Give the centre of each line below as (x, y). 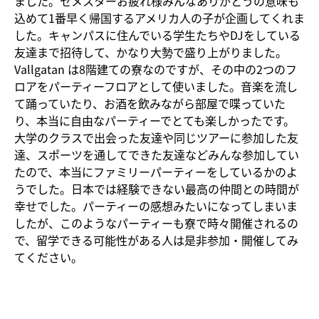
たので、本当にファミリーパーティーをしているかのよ (156, 171)
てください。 (48, 257)
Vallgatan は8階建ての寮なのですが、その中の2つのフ (156, 69)
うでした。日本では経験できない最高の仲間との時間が (157, 188)
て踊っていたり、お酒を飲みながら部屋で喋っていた (150, 103)
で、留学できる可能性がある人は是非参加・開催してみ (156, 240)
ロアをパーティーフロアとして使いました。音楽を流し (156, 86)
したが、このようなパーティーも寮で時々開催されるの (156, 223)
